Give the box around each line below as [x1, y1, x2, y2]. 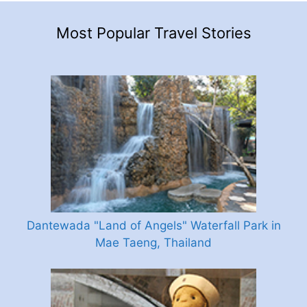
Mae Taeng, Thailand [95, 236, 212, 250]
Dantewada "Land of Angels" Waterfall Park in [26, 219, 281, 233]
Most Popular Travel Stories [56, 24, 251, 42]
